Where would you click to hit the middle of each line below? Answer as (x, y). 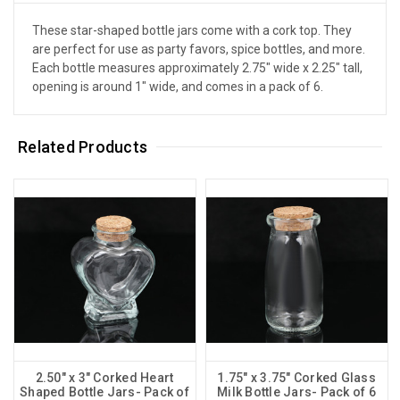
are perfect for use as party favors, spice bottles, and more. (199, 49)
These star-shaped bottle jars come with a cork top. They (192, 30)
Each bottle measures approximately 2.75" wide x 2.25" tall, (197, 67)
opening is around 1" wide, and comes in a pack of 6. (178, 86)
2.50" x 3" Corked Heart (104, 377)
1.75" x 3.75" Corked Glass (296, 377)
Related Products (83, 146)
